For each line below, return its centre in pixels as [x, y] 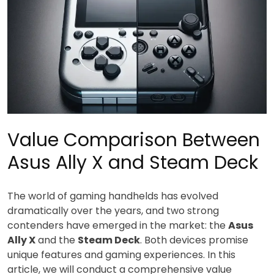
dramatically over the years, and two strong [113, 210]
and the [57, 240]
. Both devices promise [194, 240]
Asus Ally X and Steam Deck [133, 162]
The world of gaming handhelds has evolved [113, 196]
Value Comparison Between [134, 140]
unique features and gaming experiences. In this [121, 254]
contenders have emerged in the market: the [118, 225]
